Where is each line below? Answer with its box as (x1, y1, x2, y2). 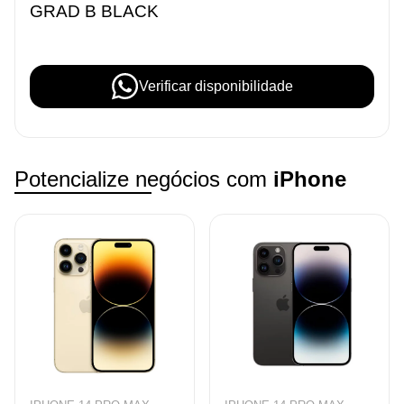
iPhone (273, 167, 346, 192)
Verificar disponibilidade (138, 78, 293, 95)
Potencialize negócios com (14, 167, 273, 192)
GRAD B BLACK (30, 2, 159, 22)
